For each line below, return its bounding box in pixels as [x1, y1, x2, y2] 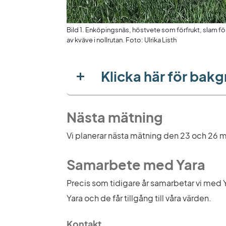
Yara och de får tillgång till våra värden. [67, 193, 211, 204]
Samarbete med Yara [67, 155, 205, 173]
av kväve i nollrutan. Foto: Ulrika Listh [67, 36, 177, 44]
